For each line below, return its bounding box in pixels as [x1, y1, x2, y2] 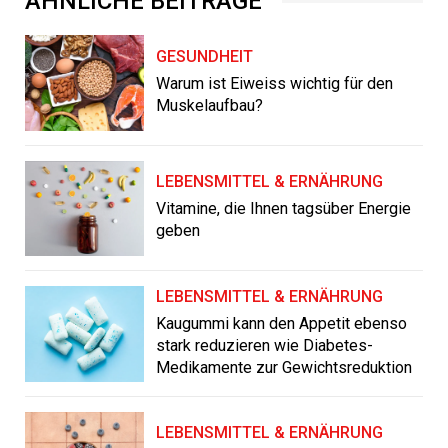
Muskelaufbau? [156, 95, 264, 115]
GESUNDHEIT [156, 46, 254, 66]
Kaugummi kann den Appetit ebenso [156, 313, 408, 333]
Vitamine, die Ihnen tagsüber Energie [156, 199, 412, 219]
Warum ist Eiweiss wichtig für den [156, 73, 394, 93]
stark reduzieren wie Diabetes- [156, 335, 374, 355]
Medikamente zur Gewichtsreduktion [156, 357, 413, 377]
